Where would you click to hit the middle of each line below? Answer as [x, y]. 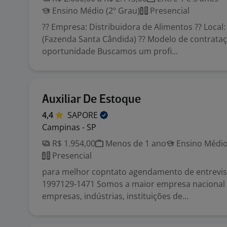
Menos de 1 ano [135, 143]
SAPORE [84, 115]
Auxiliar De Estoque [91, 100]
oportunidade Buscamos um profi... [110, 51]
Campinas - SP [69, 127]
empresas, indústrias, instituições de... [115, 196]
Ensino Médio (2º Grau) [95, 11]
